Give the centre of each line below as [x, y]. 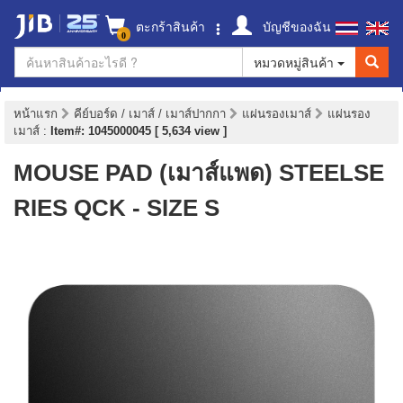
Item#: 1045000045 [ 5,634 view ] [139, 131]
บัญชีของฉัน [295, 26]
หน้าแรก [36, 114]
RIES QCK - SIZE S [116, 208]
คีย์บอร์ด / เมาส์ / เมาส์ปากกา [152, 114]
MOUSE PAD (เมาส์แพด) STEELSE [199, 173]
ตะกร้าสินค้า [169, 26]
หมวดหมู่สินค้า [296, 62]
